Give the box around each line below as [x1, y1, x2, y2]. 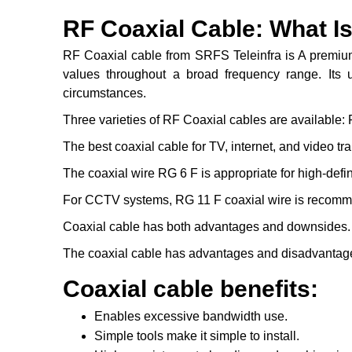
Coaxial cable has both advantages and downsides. [63, 220, 350, 234]
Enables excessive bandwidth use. [94, 310, 288, 324]
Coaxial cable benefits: [63, 276, 318, 302]
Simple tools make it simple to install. [94, 329, 299, 343]
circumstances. [63, 86, 146, 101]
